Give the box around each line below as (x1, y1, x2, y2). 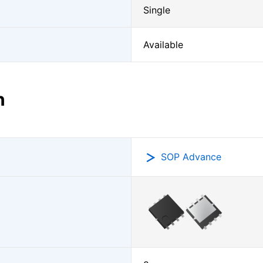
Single (143, 4, 170, 16)
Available (143, 39, 183, 50)
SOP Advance (161, 151, 221, 163)
